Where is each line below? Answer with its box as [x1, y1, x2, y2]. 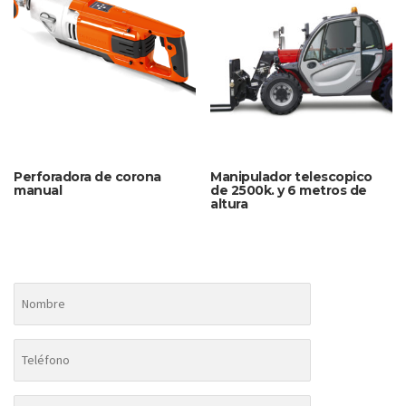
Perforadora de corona [14, 168, 161, 185]
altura [210, 195, 248, 212]
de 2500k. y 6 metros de [210, 181, 367, 198]
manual [14, 181, 62, 198]
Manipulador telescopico [210, 168, 372, 185]
